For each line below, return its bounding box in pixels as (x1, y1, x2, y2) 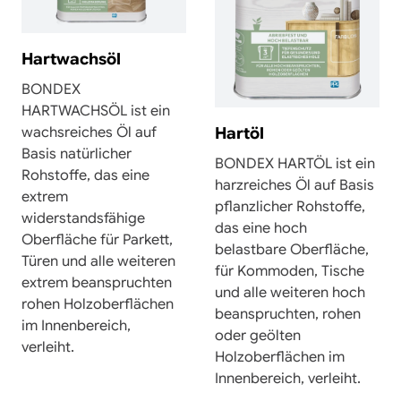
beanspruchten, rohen (215, 305, 361, 324)
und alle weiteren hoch (215, 284, 365, 303)
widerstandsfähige (21, 209, 145, 227)
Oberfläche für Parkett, (21, 230, 173, 249)
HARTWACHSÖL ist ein (21, 101, 170, 120)
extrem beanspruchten (21, 273, 172, 292)
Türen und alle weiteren (21, 252, 175, 270)
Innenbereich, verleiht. (215, 370, 361, 388)
